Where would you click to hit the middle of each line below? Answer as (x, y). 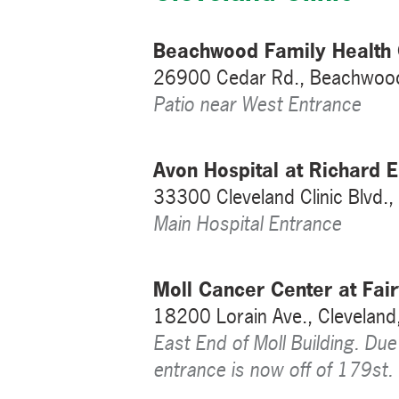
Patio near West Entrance (257, 104)
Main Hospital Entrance (247, 223)
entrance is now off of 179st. (273, 369)
